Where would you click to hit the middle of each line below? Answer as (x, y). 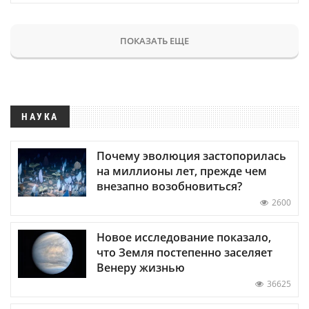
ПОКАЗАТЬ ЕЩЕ (154, 40)
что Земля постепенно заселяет (185, 252)
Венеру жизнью (141, 267)
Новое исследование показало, (184, 237)
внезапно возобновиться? (169, 186)
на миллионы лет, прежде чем (182, 171)
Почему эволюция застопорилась (191, 156)
